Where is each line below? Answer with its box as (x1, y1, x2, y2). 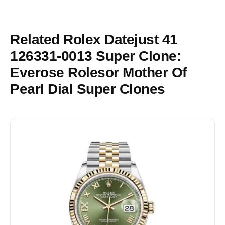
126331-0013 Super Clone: (10, 48, 181, 64)
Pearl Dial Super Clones (10, 81, 165, 97)
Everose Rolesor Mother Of (10, 65, 187, 80)
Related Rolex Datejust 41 (10, 32, 178, 47)
